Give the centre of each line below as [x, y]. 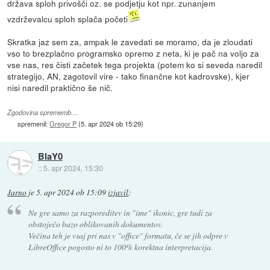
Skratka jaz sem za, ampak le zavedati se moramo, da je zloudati [130, 41]
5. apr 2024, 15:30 [73, 168]
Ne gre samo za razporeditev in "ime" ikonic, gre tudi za [120, 212]
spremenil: [34, 124]
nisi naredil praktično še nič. [60, 87]
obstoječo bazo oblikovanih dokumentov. [95, 224]
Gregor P [63, 124]
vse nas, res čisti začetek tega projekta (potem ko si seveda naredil [135, 64]
